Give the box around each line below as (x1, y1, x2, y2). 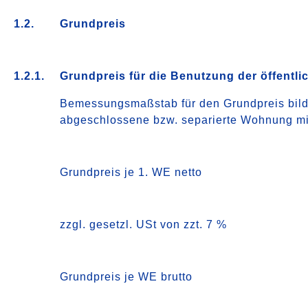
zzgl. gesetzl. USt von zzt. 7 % (60, 219, 228, 230)
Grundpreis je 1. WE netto (60, 166, 203, 178)
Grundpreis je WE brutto (60, 271, 193, 283)
